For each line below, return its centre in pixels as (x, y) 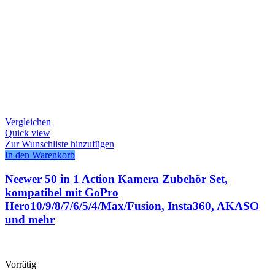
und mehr (30, 219)
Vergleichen (28, 122)
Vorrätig (21, 264)
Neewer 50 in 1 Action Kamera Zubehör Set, (116, 179)
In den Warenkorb (40, 155)
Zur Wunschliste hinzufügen (60, 144)
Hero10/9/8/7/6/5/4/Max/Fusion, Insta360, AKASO (132, 206)
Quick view (28, 133)
